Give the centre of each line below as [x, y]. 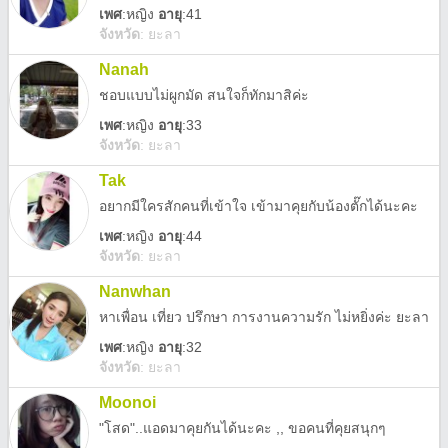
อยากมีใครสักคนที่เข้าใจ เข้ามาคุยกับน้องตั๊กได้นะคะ [258, 206]
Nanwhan [135, 291]
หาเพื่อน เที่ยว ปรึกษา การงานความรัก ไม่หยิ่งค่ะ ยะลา [264, 317]
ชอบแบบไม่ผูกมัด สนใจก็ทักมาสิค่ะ [204, 95]
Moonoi [127, 402]
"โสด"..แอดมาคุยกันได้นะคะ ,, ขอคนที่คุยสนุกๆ [242, 428]
